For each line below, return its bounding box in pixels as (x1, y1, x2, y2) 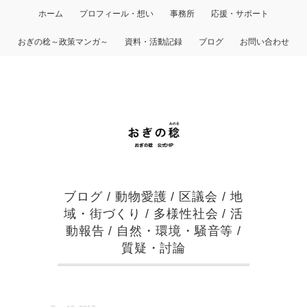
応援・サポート (211, 9, 269, 19)
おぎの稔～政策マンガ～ (18, 37, 108, 47)
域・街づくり (63, 207, 142, 221)
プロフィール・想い (79, 9, 153, 19)
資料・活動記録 (125, 37, 182, 47)
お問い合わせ (240, 37, 289, 47)
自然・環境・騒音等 (116, 224, 234, 238)
